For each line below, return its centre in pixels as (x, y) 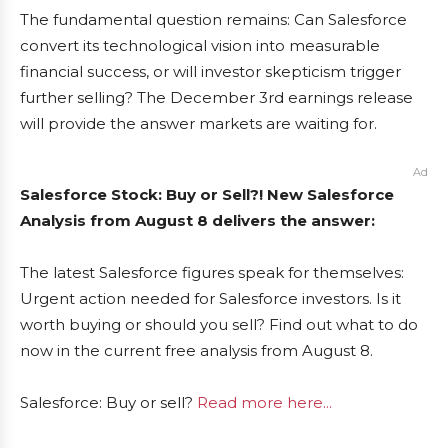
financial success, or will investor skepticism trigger (210, 72)
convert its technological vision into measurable (200, 46)
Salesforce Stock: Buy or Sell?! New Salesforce (207, 195)
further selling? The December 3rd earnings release (216, 98)
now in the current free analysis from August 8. (196, 351)
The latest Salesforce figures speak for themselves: (212, 273)
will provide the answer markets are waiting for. (198, 124)
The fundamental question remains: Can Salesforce (213, 20)
